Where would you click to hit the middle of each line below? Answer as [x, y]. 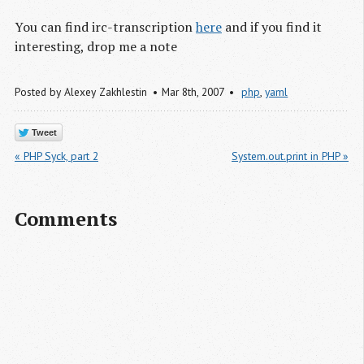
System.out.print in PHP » [290, 156]
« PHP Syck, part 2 [56, 156]
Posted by [39, 92]
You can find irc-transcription [105, 27]
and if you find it [272, 27]
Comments [66, 218]
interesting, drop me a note [96, 47]
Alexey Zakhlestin [106, 92]
